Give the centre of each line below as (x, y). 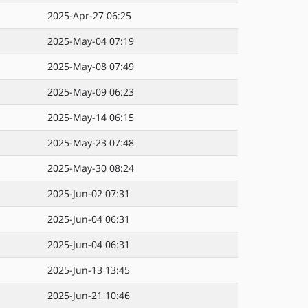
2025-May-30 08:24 (91, 168)
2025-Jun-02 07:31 (89, 194)
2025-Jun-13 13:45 (89, 270)
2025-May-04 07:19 (91, 41)
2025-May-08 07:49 (91, 66)
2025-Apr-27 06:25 (89, 15)
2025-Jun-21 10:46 (89, 295)
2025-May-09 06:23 (91, 92)
